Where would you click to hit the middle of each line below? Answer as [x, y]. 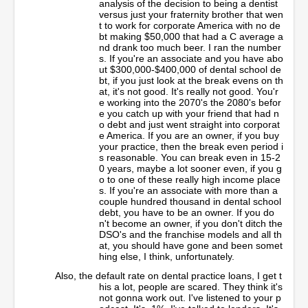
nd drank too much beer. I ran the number [190, 47]
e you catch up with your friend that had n [189, 113]
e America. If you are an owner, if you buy [189, 135]
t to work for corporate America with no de [190, 25]
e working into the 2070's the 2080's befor [190, 102]
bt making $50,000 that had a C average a [191, 36]
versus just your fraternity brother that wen [191, 14]
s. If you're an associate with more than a [188, 190]
